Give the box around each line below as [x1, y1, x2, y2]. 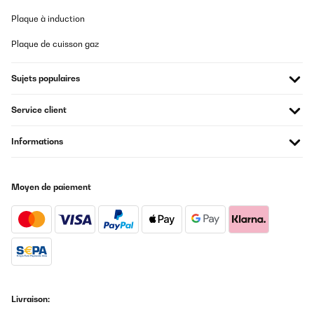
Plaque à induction [11, 13, 85, 24]
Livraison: [11, 294, 50, 304]
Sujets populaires [11, 73, 80, 83]
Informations [11, 136, 63, 146]
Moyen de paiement [11, 182, 91, 192]
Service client [11, 104, 67, 115]
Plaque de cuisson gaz [11, 39, 99, 49]
